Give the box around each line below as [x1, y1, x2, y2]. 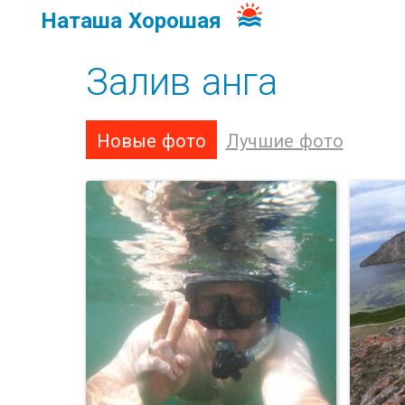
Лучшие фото [225, 127, 344, 153]
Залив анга [85, 52, 278, 106]
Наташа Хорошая [40, 4, 221, 34]
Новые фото [96, 127, 206, 153]
